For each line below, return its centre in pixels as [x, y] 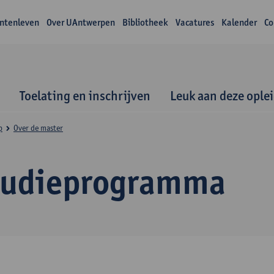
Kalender [239, 22]
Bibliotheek [145, 22]
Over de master [38, 128]
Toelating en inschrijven [85, 95]
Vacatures [194, 22]
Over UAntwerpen [80, 22]
